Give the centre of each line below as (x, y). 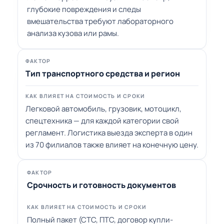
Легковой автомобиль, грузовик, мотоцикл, (103, 109)
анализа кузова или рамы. (73, 33)
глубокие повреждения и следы (84, 9)
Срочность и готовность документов (101, 185)
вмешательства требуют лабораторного (100, 21)
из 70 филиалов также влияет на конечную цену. (112, 145)
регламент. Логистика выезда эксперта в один (109, 133)
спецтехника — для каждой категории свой (102, 121)
